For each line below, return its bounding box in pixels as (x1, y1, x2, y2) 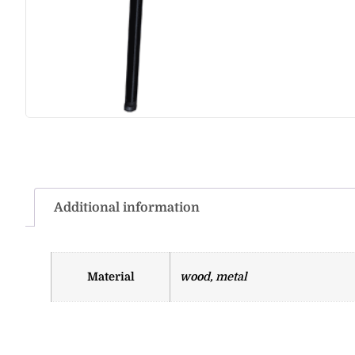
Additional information (54, 200, 200, 216)
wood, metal (180, 270, 247, 284)
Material (86, 270, 135, 284)
